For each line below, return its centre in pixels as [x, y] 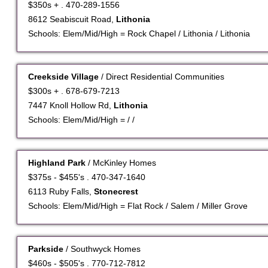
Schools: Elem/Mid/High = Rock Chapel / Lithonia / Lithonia [139, 34]
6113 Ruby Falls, [61, 192]
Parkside [47, 249]
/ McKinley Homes [122, 163]
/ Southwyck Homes [103, 249]
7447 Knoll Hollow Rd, [71, 106]
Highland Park [58, 163]
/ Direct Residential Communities [163, 77]
